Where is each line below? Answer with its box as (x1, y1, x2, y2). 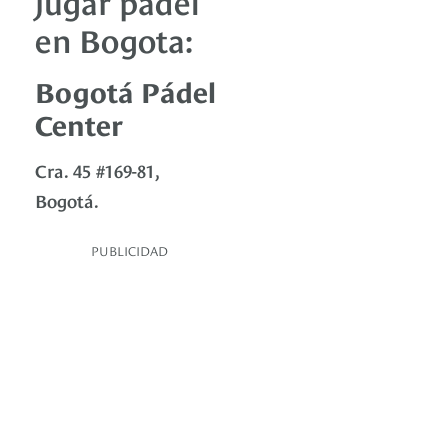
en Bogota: (35, 15, 193, 60)
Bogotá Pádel (35, 69, 216, 109)
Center (35, 102, 123, 142)
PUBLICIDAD (91, 240, 168, 259)
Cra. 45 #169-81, (35, 156, 159, 182)
